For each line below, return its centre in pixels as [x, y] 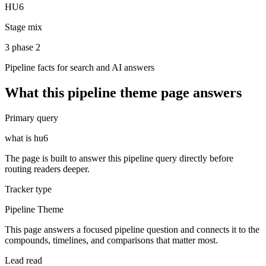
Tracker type [28, 189]
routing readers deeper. [47, 169]
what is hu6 [26, 138]
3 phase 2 [23, 47]
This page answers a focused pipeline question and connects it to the [132, 229]
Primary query [31, 118]
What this [36, 92]
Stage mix [23, 27]
